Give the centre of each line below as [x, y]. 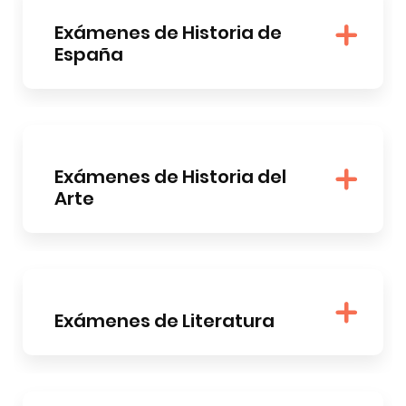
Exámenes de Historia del [170, 176]
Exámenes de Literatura [164, 320]
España [89, 54]
